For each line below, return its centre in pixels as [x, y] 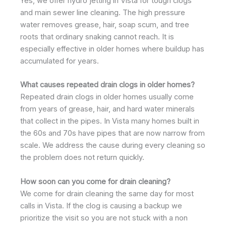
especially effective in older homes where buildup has [112, 49]
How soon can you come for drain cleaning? [95, 181]
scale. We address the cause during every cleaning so [113, 146]
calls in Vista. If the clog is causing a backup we [101, 206]
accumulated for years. [60, 61]
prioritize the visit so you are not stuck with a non [104, 218]
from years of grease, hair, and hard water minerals [107, 109]
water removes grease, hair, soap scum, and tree [105, 24]
